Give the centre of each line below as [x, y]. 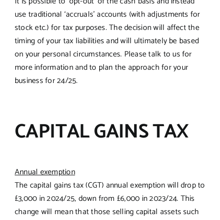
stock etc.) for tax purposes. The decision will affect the [107, 27]
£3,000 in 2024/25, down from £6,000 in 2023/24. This [105, 198]
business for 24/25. [46, 81]
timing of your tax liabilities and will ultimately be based [107, 41]
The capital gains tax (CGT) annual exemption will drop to [110, 185]
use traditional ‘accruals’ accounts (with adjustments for [107, 14]
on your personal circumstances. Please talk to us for [103, 54]
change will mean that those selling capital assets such [107, 212]
